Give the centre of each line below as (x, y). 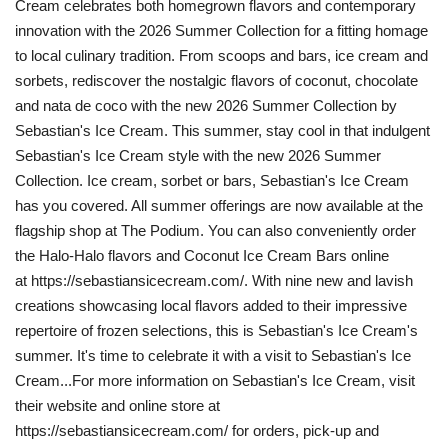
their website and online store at (117, 406)
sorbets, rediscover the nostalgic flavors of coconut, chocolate (216, 81)
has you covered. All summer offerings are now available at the (219, 206)
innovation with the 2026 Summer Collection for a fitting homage (221, 31)
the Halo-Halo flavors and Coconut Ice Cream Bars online (202, 256)
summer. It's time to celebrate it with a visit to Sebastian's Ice (213, 356)
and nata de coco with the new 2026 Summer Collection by (206, 106)
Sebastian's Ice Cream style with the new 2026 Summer (198, 156)
